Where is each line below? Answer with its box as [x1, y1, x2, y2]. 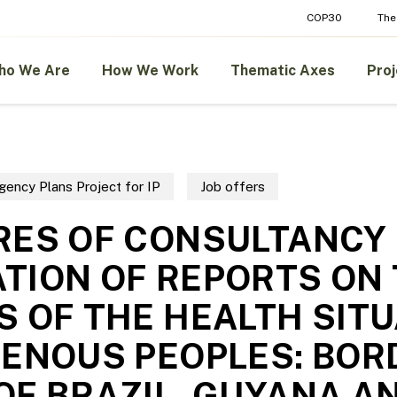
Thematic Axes [230, 62, 335, 79]
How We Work [102, 62, 198, 79]
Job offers [200, 178, 265, 194]
